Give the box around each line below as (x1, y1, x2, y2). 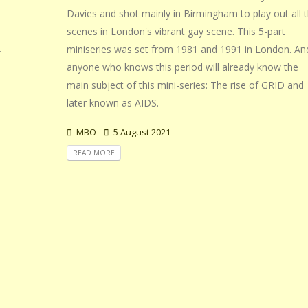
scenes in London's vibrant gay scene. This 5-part (66, 24, 285, 38)
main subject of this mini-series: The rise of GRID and (66, 78, 304, 91)
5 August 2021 (111, 126, 170, 138)
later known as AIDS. (66, 96, 159, 109)
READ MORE (72, 147, 115, 157)
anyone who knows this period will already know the (66, 60, 298, 74)
